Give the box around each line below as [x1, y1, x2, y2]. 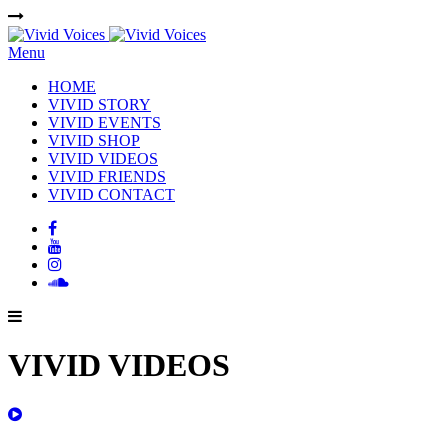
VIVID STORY [48, 96, 151, 113]
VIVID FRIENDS [48, 168, 166, 185]
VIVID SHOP [48, 132, 140, 149]
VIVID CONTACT [48, 186, 175, 203]
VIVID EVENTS [48, 114, 161, 131]
